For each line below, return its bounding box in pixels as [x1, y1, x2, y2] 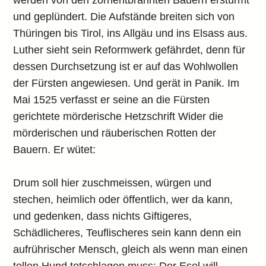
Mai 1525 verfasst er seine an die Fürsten [13, 94, 210, 106]
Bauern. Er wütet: [13, 144, 96, 156]
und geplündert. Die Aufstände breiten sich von [13, 11, 235, 23]
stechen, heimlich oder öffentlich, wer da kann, [13, 194, 233, 205]
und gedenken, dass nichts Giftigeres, [13, 210, 192, 222]
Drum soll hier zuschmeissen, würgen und [13, 177, 212, 189]
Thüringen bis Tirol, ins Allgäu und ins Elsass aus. [13, 27, 248, 39]
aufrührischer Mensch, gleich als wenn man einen [13, 243, 248, 255]
